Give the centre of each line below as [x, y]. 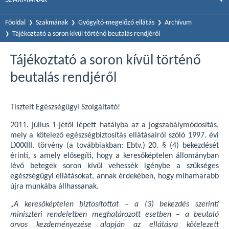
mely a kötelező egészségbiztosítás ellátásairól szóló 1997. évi [114, 135]
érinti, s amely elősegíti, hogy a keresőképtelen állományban [114, 156]
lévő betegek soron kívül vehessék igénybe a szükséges [114, 166]
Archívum [178, 23]
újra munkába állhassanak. [54, 187]
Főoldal [15, 23]
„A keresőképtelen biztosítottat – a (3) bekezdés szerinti [114, 204]
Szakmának [52, 23]
